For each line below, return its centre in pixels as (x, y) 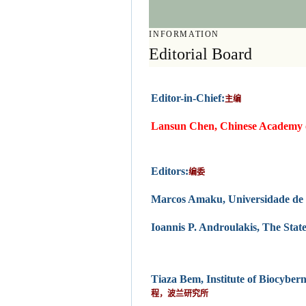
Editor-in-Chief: (188, 98)
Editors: (170, 171)
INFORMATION (184, 34)
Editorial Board (201, 54)
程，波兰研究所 (180, 294)
